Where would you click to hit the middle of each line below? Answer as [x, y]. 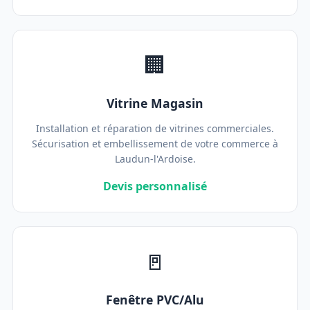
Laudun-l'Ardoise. [155, 159]
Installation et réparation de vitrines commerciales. [155, 128]
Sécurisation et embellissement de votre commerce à [155, 144]
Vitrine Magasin [155, 103]
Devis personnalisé [155, 186]
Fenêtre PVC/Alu [155, 300]
